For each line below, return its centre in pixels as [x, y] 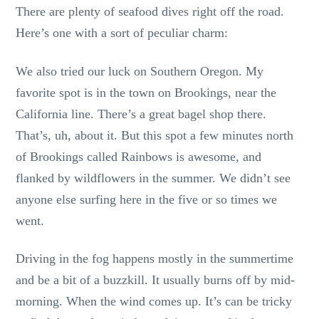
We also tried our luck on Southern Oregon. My [140, 71]
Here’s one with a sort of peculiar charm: [122, 33]
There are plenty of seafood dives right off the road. [150, 12]
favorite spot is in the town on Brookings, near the [146, 92]
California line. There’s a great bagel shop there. [141, 114]
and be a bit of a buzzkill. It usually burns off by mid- [156, 280]
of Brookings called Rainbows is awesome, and [139, 156]
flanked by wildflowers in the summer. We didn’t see [153, 178]
